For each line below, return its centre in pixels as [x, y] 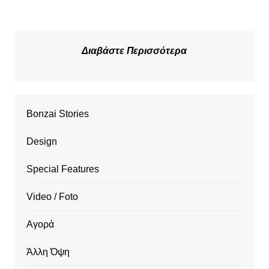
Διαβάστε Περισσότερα [134, 51]
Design [41, 142]
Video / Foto [52, 197]
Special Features [62, 169]
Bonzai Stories [57, 114]
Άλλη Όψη [48, 252]
